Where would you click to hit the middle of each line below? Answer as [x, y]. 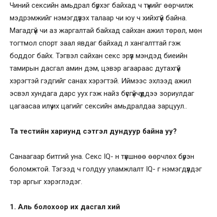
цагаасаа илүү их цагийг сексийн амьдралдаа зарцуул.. [98, 106]
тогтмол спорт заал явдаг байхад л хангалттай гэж [95, 43]
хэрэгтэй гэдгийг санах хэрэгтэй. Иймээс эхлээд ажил [101, 81]
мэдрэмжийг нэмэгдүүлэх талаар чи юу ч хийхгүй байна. [98, 18]
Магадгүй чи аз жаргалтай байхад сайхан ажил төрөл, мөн [106, 30]
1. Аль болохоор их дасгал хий [65, 207]
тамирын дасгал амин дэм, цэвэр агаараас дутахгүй [95, 68]
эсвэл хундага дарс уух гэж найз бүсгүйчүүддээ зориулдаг [102, 93]
